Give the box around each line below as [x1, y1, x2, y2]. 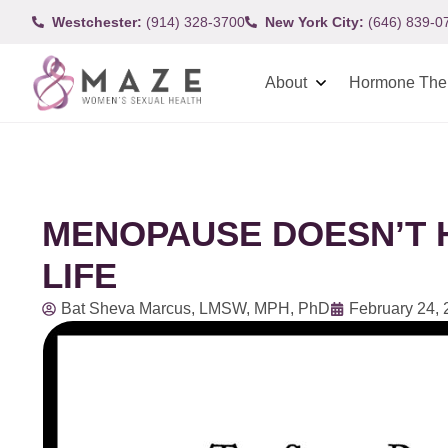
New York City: [265, 13, 364, 30]
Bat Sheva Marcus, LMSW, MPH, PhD [61, 300, 330, 317]
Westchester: [52, 13, 142, 30]
